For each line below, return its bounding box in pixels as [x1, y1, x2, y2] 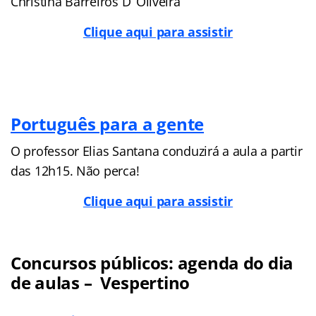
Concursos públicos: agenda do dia [11, 250, 294, 274]
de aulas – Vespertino [11, 270, 190, 294]
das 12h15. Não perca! [11, 162, 140, 179]
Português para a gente [11, 111, 205, 135]
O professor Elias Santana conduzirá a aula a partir [11, 142, 303, 159]
